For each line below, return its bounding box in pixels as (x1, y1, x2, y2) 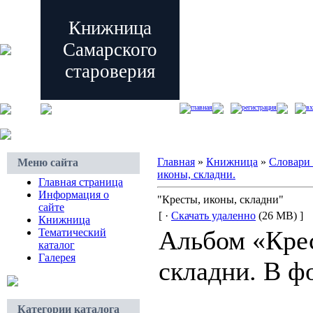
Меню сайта (17, 156, 78, 168)
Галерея (38, 252, 75, 263)
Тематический (38, 226, 106, 238)
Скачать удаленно (171, 210, 256, 221)
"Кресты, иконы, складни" (157, 194, 284, 205)
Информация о (38, 189, 109, 201)
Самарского (63, 39, 157, 60)
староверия (65, 61, 155, 82)
